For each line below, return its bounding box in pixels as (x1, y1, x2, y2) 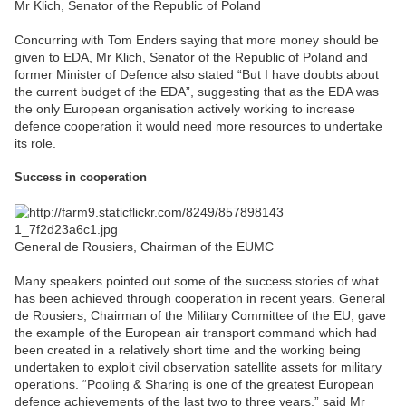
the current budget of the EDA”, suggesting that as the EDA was (14, 83, 379, 99)
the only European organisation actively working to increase (14, 101, 355, 116)
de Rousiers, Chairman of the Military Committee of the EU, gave (14, 307, 386, 323)
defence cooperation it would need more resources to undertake (14, 118, 382, 133)
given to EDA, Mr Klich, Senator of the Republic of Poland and (14, 49, 368, 64)
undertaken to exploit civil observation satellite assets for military (14, 359, 382, 374)
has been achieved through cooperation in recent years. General (14, 290, 385, 305)
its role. (14, 135, 56, 150)
